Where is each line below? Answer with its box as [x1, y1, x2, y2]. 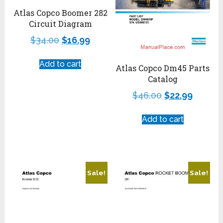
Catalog [147, 74, 178, 85]
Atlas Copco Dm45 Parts [115, 63, 210, 74]
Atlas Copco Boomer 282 [13, 7, 108, 18]
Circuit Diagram [28, 18, 92, 29]
